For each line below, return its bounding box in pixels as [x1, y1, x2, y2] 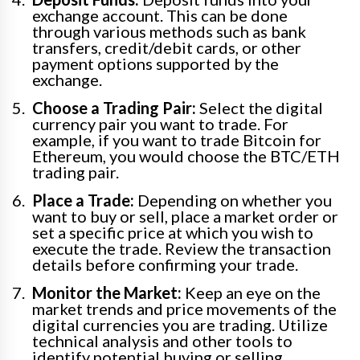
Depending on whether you [134, 190, 332, 211]
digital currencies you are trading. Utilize [32, 315, 328, 335]
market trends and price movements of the [32, 299, 337, 319]
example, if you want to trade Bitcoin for [32, 130, 321, 150]
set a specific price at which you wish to [32, 223, 313, 243]
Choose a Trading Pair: [32, 98, 196, 118]
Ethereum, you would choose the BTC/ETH [32, 146, 340, 166]
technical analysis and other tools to [32, 331, 292, 351]
